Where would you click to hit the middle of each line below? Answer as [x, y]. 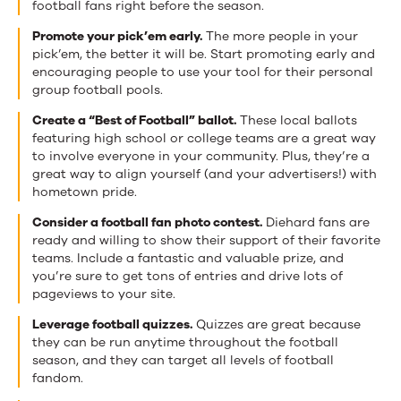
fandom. [58, 378]
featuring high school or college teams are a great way [204, 138]
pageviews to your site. [104, 294]
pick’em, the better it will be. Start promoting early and [204, 54]
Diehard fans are [316, 222]
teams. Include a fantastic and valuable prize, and [188, 258]
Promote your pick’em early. [117, 36]
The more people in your [280, 36]
